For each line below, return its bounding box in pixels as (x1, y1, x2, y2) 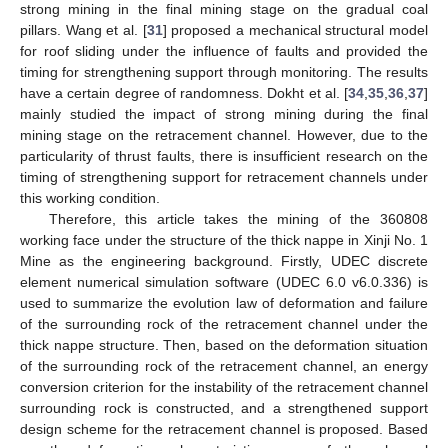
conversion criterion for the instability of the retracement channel (20, 378, 428, 395)
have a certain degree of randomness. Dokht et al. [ (20, 84, 348, 101)
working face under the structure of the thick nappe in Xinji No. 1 (20, 231, 428, 248)
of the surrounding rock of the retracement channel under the (20, 315, 428, 332)
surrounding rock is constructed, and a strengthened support (20, 399, 428, 416)
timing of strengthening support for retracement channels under (20, 168, 428, 185)
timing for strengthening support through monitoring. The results (20, 63, 428, 80)
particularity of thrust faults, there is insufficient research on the (20, 147, 428, 164)
